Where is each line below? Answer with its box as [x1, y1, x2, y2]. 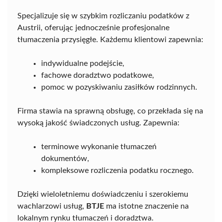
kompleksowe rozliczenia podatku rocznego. [41, 166, 194, 174]
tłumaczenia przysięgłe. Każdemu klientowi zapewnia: [17, 35, 203, 44]
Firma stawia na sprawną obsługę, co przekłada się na [17, 107, 203, 115]
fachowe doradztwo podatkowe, [41, 71, 154, 79]
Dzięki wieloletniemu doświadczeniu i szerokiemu [17, 190, 188, 198]
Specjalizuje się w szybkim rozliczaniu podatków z [17, 11, 189, 20]
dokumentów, [41, 154, 89, 163]
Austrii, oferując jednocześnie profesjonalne [17, 23, 169, 32]
